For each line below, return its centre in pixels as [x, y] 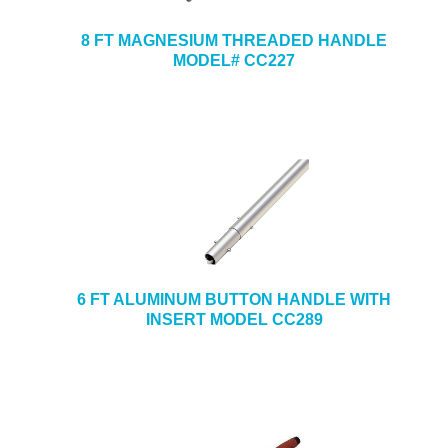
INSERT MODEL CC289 [234, 319]
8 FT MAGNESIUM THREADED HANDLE [234, 40]
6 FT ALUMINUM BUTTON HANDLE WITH [234, 299]
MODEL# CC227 [234, 60]
